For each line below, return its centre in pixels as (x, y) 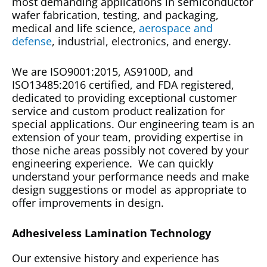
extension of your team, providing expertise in (128, 137)
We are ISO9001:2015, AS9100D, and (103, 71)
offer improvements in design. (88, 202)
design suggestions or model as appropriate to (129, 189)
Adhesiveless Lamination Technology (111, 233)
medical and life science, (75, 28)
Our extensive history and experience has (116, 258)
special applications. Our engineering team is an (133, 124)
